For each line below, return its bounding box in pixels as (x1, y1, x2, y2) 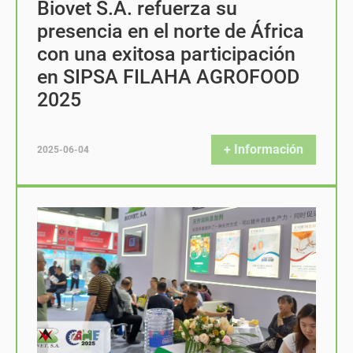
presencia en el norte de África (37, 20, 304, 43)
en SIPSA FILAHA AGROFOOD (37, 65, 299, 88)
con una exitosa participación (37, 43, 295, 65)
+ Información (224, 142, 303, 157)
